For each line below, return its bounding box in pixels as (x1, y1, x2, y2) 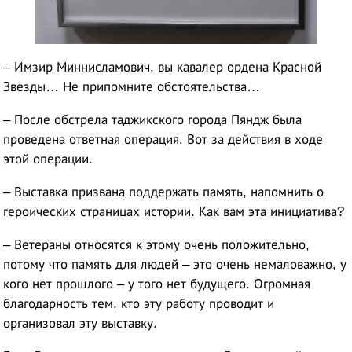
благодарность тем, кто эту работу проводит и (3, 295, 275, 311)
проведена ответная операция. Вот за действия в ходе (3, 131, 324, 147)
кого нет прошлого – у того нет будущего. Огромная (3, 276, 311, 291)
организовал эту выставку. (3, 315, 158, 331)
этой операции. (3, 151, 93, 167)
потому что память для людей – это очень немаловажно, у (3, 256, 347, 272)
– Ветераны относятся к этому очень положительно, (3, 236, 310, 252)
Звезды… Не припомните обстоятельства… (3, 79, 261, 94)
